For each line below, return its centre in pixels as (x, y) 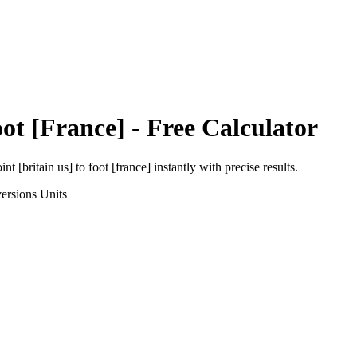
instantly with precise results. (224, 167)
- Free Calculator (222, 128)
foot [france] (120, 167)
